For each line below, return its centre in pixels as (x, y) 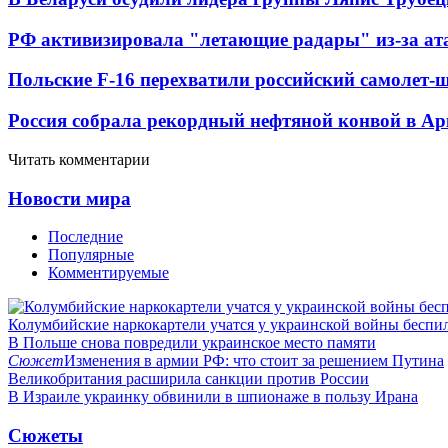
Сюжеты (45, 435)
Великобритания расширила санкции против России (188, 379)
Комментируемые (108, 273)
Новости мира (69, 198)
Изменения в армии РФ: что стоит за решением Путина (254, 361)
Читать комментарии (79, 159)
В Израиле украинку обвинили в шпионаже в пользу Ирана (213, 397)
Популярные (91, 255)
